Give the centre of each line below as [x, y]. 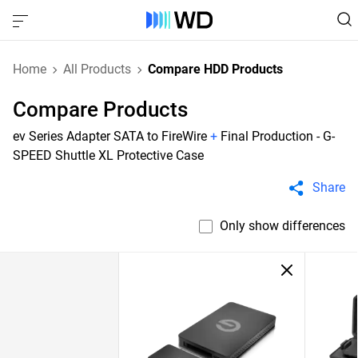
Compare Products [100, 109]
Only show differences [282, 226]
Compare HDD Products [215, 69]
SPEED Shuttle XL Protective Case [108, 155]
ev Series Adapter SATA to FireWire [110, 136]
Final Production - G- [278, 136]
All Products [97, 69]
